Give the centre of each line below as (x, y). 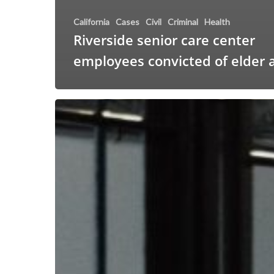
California (91, 22)
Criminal (183, 22)
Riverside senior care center (164, 40)
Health (217, 22)
